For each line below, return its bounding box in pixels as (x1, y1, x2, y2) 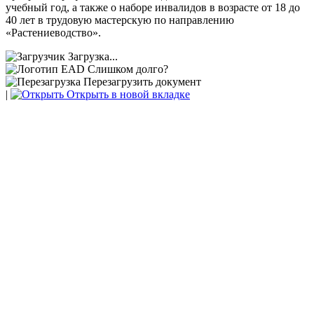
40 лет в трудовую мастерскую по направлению (6, 13, 234, 26)
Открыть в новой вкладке (64, 88, 190, 100)
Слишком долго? (88, 62, 168, 75)
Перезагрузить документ (81, 75, 201, 88)
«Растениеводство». (6, 26, 101, 39)
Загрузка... (68, 50, 118, 62)
